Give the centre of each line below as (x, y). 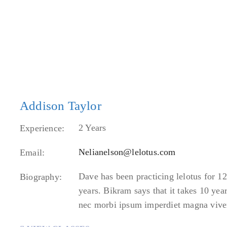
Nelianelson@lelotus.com (127, 152)
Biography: (41, 177)
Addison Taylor (61, 106)
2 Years (92, 128)
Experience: (42, 128)
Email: (32, 153)
